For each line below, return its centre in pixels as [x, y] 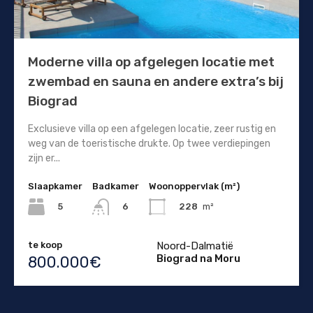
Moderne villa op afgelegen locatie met [151, 61]
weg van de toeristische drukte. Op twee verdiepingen [149, 143]
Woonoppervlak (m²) [194, 186]
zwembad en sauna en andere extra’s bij [156, 81]
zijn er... [44, 158]
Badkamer [116, 186]
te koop [45, 245]
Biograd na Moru [198, 258]
